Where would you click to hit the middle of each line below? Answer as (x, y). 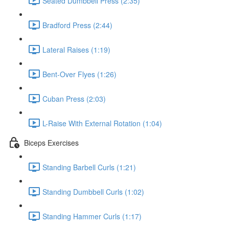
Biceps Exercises (51, 142)
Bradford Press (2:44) (77, 25)
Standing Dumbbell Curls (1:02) (93, 191)
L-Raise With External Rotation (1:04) (102, 123)
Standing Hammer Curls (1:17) (92, 216)
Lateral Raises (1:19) (76, 49)
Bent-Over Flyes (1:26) (79, 74)
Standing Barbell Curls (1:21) (89, 167)
